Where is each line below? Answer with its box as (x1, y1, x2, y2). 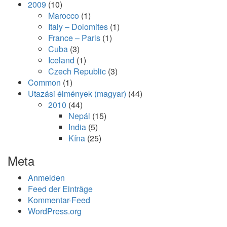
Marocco (48, 10, 79, 21)
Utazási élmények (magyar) (28, 88, 126, 99)
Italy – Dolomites (48, 21, 108, 32)
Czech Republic (48, 65, 106, 77)
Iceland (48, 54, 74, 66)
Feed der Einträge (28, 183, 93, 195)
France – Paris (48, 32, 100, 44)
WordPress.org (28, 205, 82, 217)
